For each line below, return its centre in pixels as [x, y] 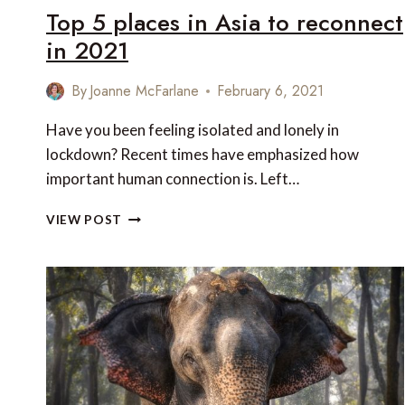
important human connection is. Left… [173, 179]
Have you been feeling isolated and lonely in [193, 130]
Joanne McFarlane [145, 91]
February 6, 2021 [271, 91]
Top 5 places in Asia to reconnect [225, 23]
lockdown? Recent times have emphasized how [202, 155]
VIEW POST [85, 220]
